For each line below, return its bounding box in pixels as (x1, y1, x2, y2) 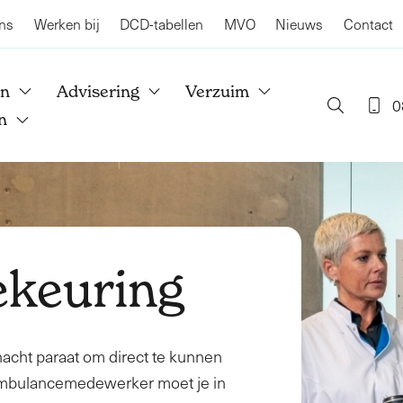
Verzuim (185, 81, 250, 101)
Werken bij (33, 14, 100, 33)
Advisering (56, 81, 139, 101)
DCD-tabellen (120, 14, 203, 33)
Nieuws (275, 14, 323, 33)
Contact (343, 14, 393, 33)
